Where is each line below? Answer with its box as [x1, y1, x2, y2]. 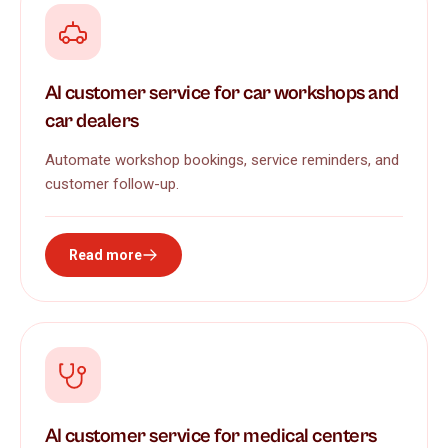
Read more [69, 246, 142, 263]
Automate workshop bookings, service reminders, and [45, 150, 399, 169]
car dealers [45, 109, 139, 133]
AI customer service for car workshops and [45, 81, 399, 105]
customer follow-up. [45, 174, 179, 193]
